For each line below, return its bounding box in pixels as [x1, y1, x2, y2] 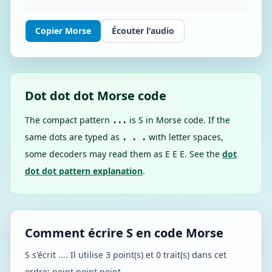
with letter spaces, [146, 131, 223, 143]
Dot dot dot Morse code [25, 87, 166, 104]
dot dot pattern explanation [25, 165, 143, 177]
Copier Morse [35, 25, 91, 36]
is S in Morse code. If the [127, 114, 230, 126]
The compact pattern [25, 114, 112, 126]
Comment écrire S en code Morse [25, 225, 223, 241]
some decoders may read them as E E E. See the [25, 148, 220, 160]
